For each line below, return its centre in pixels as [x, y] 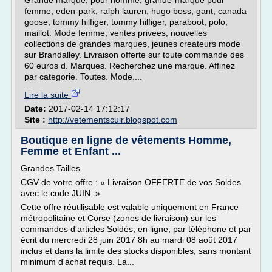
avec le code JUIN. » [60, 193]
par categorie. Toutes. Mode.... [83, 76]
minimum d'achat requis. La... [77, 262]
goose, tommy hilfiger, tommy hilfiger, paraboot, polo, [126, 22]
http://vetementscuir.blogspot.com [113, 120]
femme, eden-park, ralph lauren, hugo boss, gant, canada [135, 11]
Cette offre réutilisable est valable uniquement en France [130, 207]
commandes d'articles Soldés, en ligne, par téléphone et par [136, 229]
